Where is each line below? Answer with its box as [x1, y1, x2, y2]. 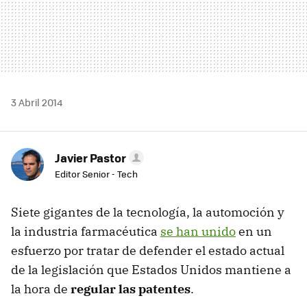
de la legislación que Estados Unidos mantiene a [11, 261, 291, 278]
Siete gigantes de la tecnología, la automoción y [11, 204, 284, 220]
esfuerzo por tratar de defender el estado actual [11, 242, 284, 258]
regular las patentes [71, 280, 191, 297]
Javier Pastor [55, 149, 126, 166]
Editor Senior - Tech [55, 167, 138, 180]
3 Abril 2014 [11, 95, 62, 109]
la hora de [11, 280, 71, 297]
